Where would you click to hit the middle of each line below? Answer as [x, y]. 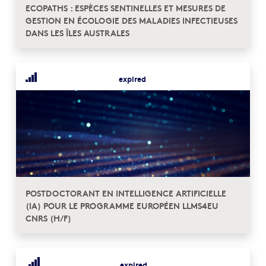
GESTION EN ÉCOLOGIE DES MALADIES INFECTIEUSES [132, 20]
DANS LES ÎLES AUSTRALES [77, 33]
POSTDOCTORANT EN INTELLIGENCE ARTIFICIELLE [126, 192]
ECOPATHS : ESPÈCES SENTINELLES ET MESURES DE [126, 8]
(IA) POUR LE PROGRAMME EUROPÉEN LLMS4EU [122, 205]
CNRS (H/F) [48, 217]
